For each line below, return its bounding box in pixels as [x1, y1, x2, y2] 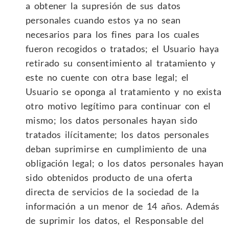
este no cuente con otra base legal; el [26, 71, 189, 83]
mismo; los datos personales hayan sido [26, 114, 198, 126]
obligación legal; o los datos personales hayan [26, 157, 224, 169]
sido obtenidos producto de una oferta [26, 171, 193, 183]
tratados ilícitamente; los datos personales [26, 128, 209, 140]
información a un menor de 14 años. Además [26, 200, 220, 212]
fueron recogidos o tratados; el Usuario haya [26, 42, 219, 54]
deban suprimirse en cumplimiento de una [26, 143, 207, 154]
